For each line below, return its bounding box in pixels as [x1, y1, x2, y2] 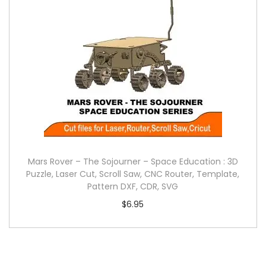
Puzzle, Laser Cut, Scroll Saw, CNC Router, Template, [26, 167, 240, 180]
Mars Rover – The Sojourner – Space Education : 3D [27, 155, 238, 167]
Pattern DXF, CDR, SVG [87, 180, 179, 192]
